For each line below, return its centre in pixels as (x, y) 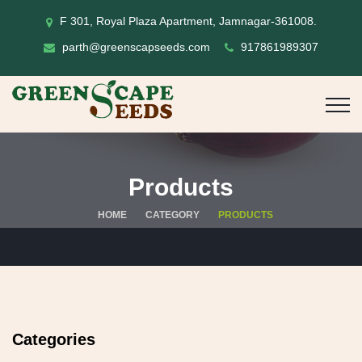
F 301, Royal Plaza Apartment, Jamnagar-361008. (186, 21)
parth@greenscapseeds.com (136, 46)
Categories (54, 339)
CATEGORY (172, 215)
